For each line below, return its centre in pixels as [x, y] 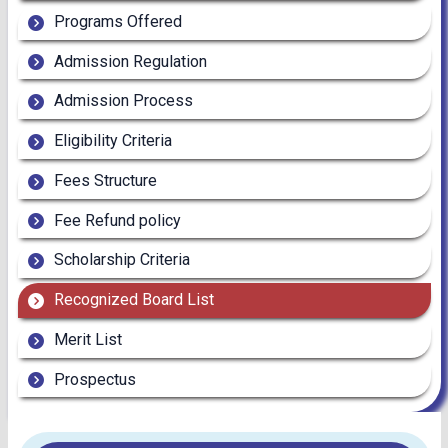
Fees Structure [103, 180]
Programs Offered [115, 21]
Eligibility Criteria [110, 141]
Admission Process [121, 101]
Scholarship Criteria [119, 260]
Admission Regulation [128, 61]
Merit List [85, 339]
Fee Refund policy [115, 220]
